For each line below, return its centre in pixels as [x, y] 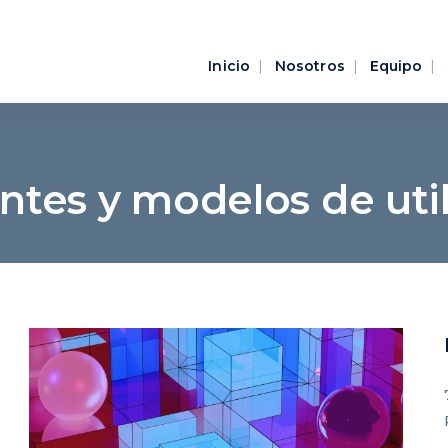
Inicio [229, 66]
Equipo [396, 66]
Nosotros [309, 66]
